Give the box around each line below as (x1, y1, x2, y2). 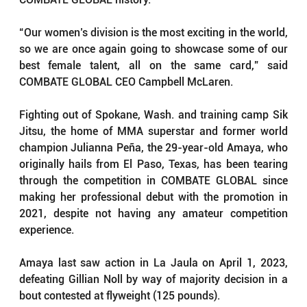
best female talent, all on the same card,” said (19, 59, 288, 73)
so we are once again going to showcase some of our (19, 42, 288, 56)
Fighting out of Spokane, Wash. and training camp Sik (19, 108, 288, 122)
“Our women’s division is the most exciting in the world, (19, 26, 288, 40)
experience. (19, 223, 74, 237)
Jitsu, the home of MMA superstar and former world (19, 125, 288, 138)
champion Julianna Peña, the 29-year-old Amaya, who (19, 141, 288, 155)
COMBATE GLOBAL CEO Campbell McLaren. (19, 75, 233, 89)
